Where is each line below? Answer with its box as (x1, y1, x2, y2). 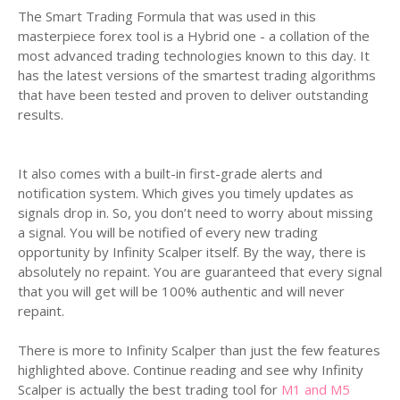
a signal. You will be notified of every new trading (18, 223, 318, 241)
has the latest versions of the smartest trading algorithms (18, 66, 376, 84)
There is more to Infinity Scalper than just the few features (18, 341, 380, 359)
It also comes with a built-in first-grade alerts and (18, 164, 322, 182)
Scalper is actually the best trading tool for (18, 380, 278, 398)
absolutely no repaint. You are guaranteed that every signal (18, 262, 382, 280)
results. (18, 105, 63, 123)
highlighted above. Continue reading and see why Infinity (18, 361, 363, 379)
